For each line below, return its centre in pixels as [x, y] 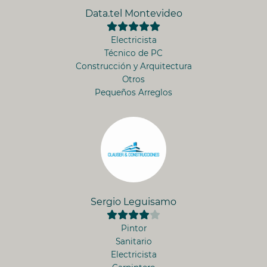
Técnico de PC [133, 53]
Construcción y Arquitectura [133, 66]
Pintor [133, 228]
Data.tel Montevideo [133, 13]
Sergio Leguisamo [133, 202]
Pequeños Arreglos [133, 92]
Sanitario [133, 241]
